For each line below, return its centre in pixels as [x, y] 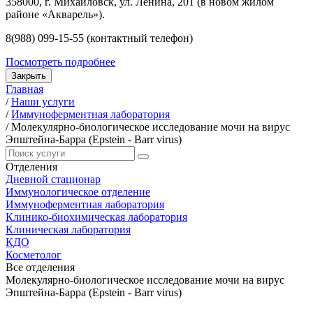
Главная [24, 89]
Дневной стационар [53, 179]
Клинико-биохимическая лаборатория [96, 217]
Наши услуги [43, 101]
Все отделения [40, 267]
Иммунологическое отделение [78, 191]
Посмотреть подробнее [60, 61]
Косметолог [34, 254]
